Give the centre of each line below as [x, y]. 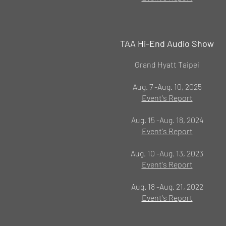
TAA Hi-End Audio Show [167, 43]
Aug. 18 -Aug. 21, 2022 [167, 186]
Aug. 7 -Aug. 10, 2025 [167, 87]
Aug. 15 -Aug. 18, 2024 [167, 120]
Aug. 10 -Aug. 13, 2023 [167, 153]
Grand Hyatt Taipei [167, 64]
